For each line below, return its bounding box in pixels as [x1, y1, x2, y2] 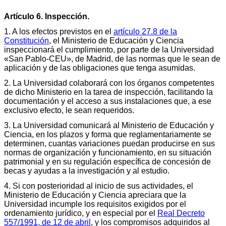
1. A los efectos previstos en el [4, 27, 114, 36]
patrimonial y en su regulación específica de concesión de [4, 157, 211, 166]
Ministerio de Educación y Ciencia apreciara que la [4, 190, 186, 199]
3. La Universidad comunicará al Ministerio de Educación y [4, 121, 214, 130]
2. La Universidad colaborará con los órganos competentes [4, 78, 214, 87]
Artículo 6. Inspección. [4, 12, 89, 21]
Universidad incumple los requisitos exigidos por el [4, 199, 186, 208]
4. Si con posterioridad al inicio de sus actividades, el [4, 181, 193, 190]
